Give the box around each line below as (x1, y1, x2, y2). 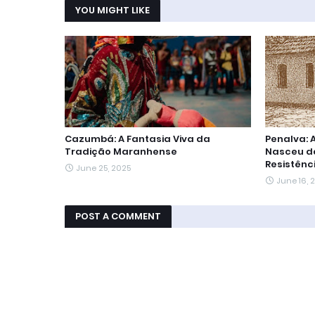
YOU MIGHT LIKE (75, 4, 150, 18)
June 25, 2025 (76, 162, 131, 174)
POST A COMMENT (75, 210, 161, 224)
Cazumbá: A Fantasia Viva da (65, 132, 210, 146)
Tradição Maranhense (65, 145, 177, 159)
